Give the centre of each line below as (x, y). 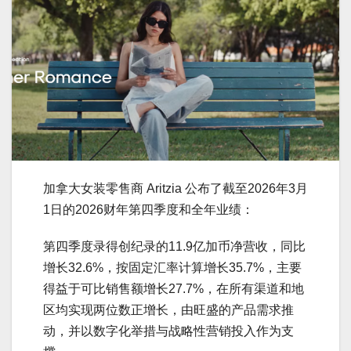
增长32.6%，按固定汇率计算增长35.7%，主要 (172, 267)
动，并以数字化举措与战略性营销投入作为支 (168, 331)
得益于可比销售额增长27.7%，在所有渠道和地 (174, 288)
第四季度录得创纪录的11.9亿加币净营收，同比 (174, 246)
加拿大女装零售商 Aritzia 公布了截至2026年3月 (175, 188)
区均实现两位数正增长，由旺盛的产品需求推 (168, 309)
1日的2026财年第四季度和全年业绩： (148, 209)
